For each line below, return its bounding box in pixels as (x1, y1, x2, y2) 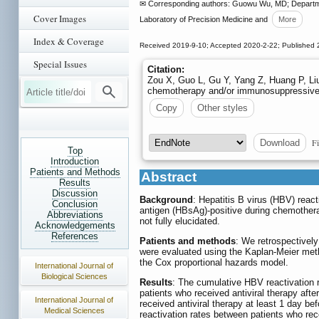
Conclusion (52, 199, 98, 209)
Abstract (141, 169, 197, 185)
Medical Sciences (43, 306, 105, 315)
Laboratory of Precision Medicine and (140, 15, 270, 24)
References (51, 231, 98, 241)
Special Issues (33, 58, 87, 70)
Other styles (197, 103, 248, 114)
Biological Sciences (41, 272, 108, 281)
